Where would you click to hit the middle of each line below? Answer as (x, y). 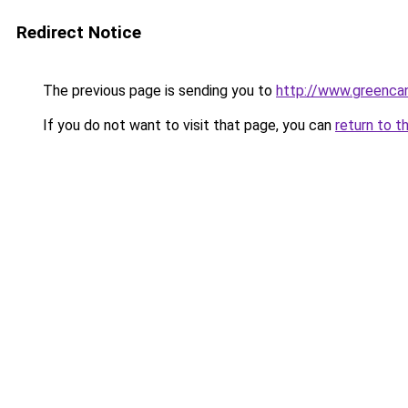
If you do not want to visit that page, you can (187, 125)
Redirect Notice (79, 32)
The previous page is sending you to (158, 91)
